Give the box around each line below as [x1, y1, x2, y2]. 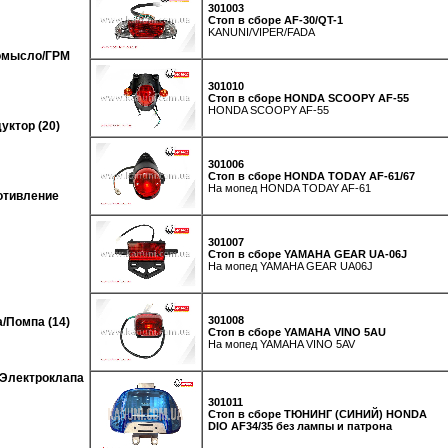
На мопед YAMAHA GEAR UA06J [208, 259, 373, 272]
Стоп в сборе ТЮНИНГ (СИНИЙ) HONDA [208, 407, 427, 420]
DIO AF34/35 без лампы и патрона [208, 419, 392, 432]
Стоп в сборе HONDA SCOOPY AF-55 [208, 91, 409, 104]
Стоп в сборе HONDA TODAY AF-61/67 [208, 169, 415, 182]
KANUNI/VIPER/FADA [208, 25, 315, 38]
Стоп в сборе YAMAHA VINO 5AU [208, 325, 386, 338]
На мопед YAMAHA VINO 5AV [208, 337, 355, 350]
